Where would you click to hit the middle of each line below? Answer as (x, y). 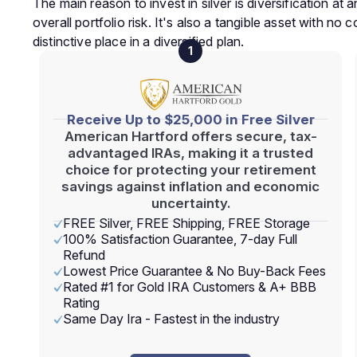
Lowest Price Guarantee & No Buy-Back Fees (194, 271)
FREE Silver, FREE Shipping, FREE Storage (186, 223)
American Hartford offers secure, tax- (190, 136)
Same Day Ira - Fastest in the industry (171, 319)
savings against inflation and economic (190, 186)
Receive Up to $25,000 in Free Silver (190, 120)
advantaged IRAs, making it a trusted (190, 153)
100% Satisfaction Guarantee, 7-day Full (180, 239)
